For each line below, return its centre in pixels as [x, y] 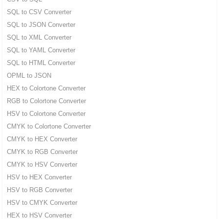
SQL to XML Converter [39, 38]
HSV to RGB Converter [39, 190]
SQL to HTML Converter [41, 63]
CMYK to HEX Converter [42, 139]
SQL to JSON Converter [41, 25]
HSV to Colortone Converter [46, 114]
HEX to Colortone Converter [46, 88]
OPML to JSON [29, 76]
